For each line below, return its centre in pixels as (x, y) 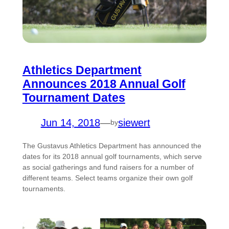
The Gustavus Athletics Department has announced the (112, 145)
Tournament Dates (74, 97)
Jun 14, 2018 (70, 122)
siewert (134, 122)
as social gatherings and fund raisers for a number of (108, 167)
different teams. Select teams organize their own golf (107, 178)
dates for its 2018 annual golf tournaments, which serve (112, 156)
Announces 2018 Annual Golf (104, 84)
